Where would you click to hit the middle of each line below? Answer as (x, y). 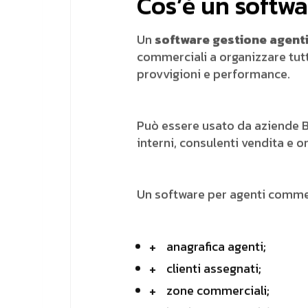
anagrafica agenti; (216, 246)
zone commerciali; (218, 290)
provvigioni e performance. (213, 74)
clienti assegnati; (214, 268)
